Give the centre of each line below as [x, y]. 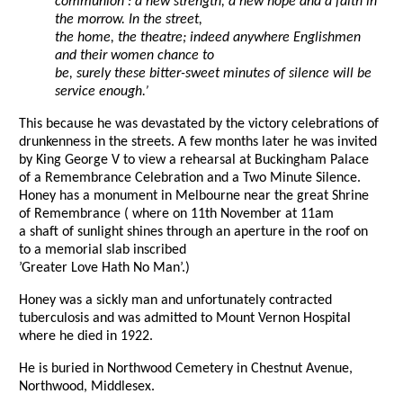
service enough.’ [102, 92]
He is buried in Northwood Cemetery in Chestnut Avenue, [186, 369]
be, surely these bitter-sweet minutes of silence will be [213, 74]
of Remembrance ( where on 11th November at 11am [176, 215]
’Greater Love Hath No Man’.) [104, 269]
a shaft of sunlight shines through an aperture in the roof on [193, 233]
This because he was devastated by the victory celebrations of [199, 125]
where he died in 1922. [86, 337]
